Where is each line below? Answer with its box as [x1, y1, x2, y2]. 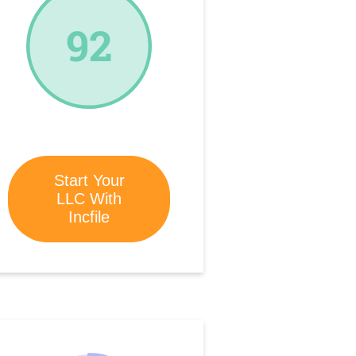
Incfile [68, 208, 110, 226]
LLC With [56, 190, 122, 208]
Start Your [53, 172, 125, 190]
